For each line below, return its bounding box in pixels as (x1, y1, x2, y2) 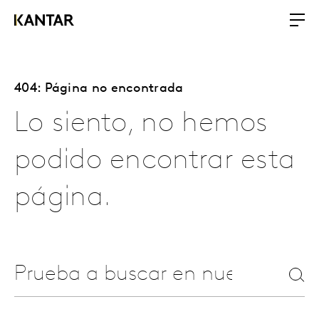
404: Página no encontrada (14, 82, 184, 95)
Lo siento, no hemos (14, 110, 268, 138)
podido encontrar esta (14, 147, 296, 175)
